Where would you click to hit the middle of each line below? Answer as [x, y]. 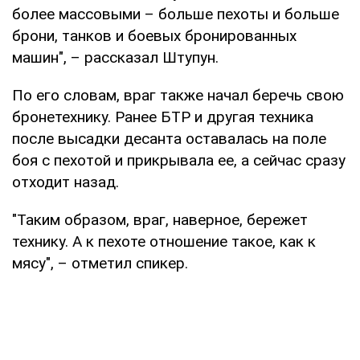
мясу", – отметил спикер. [100, 263]
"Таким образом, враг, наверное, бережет [160, 219]
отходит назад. [65, 182]
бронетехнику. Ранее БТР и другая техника [163, 117]
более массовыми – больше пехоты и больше [176, 14]
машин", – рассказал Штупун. [115, 57]
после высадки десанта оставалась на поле [169, 138]
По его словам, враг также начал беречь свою [178, 95]
